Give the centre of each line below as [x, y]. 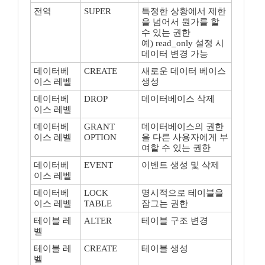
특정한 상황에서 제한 [184, 11]
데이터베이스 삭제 [178, 99]
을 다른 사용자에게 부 [185, 137]
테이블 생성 [165, 248]
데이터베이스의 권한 [182, 127]
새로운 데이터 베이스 [184, 71]
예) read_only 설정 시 [183, 43]
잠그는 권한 [165, 203]
